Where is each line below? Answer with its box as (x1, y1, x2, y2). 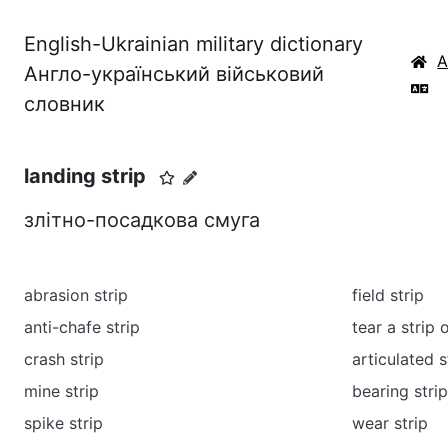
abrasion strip (24, 285, 128, 305)
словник (24, 92, 105, 116)
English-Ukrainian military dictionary (24, 32, 363, 56)
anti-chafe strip (24, 317, 140, 337)
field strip (352, 285, 424, 305)
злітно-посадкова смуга (24, 208, 260, 232)
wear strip (352, 413, 428, 433)
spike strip (24, 413, 103, 433)
